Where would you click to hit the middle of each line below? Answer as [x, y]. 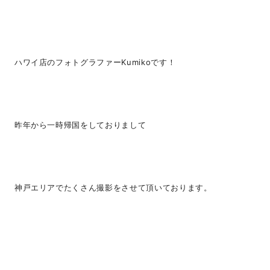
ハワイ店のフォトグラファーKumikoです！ [95, 62]
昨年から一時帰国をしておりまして [80, 124]
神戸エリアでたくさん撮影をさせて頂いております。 [113, 187]
